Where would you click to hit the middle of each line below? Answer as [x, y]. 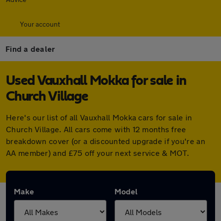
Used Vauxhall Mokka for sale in [96, 81]
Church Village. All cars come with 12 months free [96, 129]
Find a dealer [30, 49]
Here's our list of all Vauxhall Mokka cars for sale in [99, 117]
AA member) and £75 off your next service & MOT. [98, 153]
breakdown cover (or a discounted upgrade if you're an [106, 141]
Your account [40, 24]
